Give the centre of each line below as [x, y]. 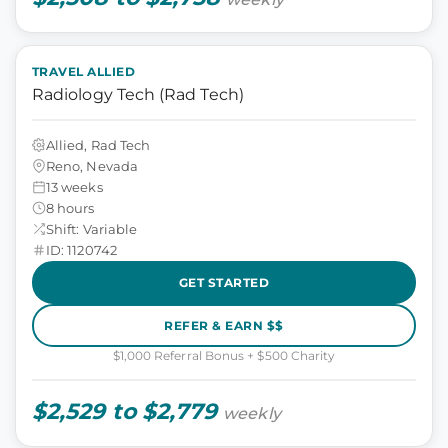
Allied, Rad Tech [98, 144]
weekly [252, 413]
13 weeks [74, 186]
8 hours [70, 207]
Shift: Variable [92, 228]
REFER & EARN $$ [224, 325]
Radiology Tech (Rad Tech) [138, 94]
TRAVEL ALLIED [84, 71]
